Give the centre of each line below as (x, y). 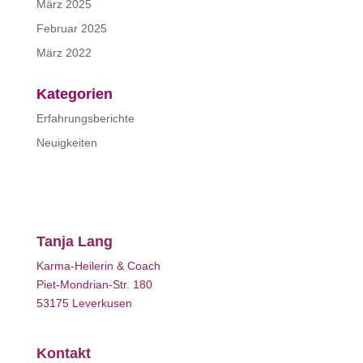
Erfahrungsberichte (85, 118)
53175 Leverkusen (84, 303)
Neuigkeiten (66, 143)
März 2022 (64, 53)
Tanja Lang (74, 241)
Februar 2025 (71, 28)
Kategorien (74, 94)
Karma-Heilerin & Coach (98, 266)
